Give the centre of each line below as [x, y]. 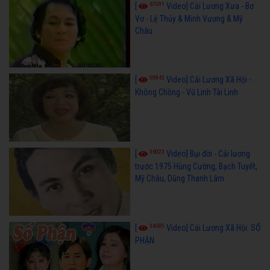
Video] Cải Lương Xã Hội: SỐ [213, 228]
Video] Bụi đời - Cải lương [208, 154]
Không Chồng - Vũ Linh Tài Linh [186, 93]
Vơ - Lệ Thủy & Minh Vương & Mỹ [189, 18]
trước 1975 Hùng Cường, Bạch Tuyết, [196, 167]
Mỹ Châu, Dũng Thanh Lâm [179, 179]
